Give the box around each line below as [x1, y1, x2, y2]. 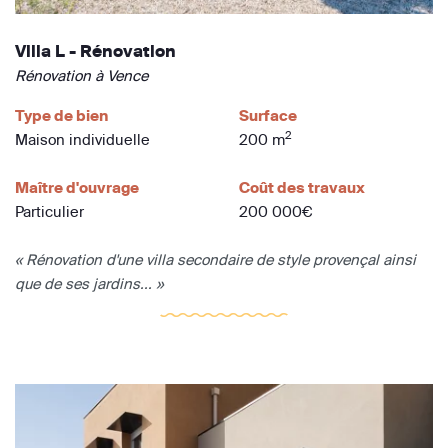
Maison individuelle [15, 130, 150, 150]
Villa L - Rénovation [15, 41, 176, 62]
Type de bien [15, 106, 108, 126]
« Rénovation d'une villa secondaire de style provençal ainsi [15, 250, 416, 270]
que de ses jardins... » [15, 274, 163, 294]
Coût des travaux [239, 178, 365, 198]
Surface [239, 106, 297, 126]
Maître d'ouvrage [15, 178, 139, 198]
